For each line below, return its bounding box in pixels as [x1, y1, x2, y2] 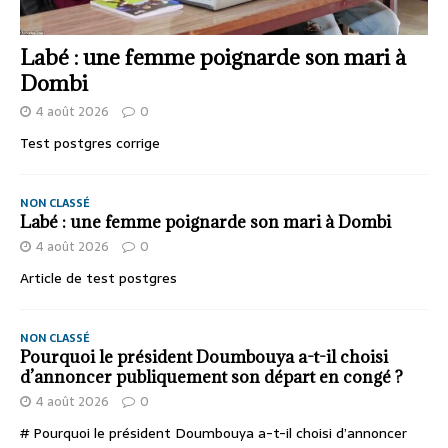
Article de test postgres [20, 267, 177, 290]
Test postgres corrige [20, 132, 160, 155]
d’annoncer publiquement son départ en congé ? [20, 366, 403, 389]
